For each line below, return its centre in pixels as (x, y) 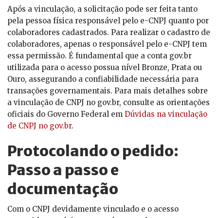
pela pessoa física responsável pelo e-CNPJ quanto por (108, 20)
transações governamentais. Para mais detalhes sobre (108, 91)
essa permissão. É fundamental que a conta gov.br (100, 55)
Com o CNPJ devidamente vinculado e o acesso (93, 209)
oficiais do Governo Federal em (66, 114)
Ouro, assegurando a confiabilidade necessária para (103, 79)
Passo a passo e (63, 170)
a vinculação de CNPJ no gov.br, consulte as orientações (109, 102)
